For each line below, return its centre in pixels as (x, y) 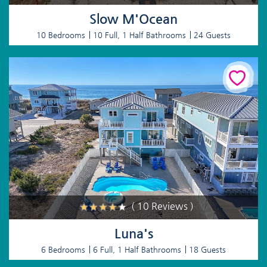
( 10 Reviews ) (162, 206)
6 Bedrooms (63, 250)
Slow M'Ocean (133, 19)
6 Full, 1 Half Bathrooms (137, 250)
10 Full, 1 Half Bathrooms (139, 35)
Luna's (133, 234)
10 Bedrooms (61, 35)
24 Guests (212, 35)
